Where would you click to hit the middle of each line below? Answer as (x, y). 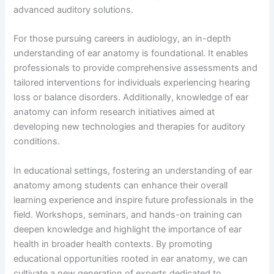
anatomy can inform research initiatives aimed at (114, 112)
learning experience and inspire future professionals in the (134, 200)
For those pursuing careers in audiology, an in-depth (123, 39)
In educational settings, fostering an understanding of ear (133, 170)
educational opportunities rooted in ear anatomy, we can (131, 258)
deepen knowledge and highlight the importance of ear (128, 229)
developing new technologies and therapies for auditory (130, 127)
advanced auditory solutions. (74, 9)
